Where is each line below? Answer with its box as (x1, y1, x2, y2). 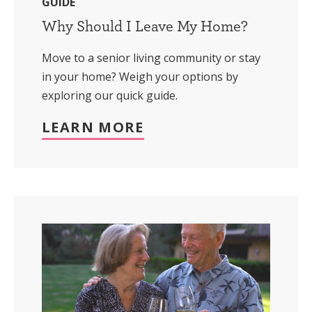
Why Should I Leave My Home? (42, 17, 248, 36)
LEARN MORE (42, 118, 144, 137)
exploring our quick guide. (42, 88, 178, 104)
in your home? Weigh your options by (42, 69, 238, 85)
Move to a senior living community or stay (42, 50, 260, 66)
